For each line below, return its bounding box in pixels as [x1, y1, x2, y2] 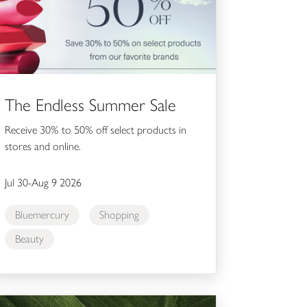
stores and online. [4, 139, 81, 153]
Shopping [99, 208, 139, 221]
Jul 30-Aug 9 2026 [4, 175, 82, 189]
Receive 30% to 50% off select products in [4, 123, 186, 136]
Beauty [14, 232, 44, 245]
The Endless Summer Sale [4, 94, 176, 115]
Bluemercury [14, 208, 69, 221]
